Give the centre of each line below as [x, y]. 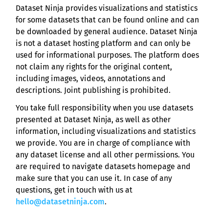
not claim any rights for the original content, [94, 67]
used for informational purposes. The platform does [107, 55]
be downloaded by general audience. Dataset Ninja [107, 32]
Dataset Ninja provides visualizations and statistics [107, 8]
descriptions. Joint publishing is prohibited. [93, 90]
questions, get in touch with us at [74, 190]
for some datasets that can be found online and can [107, 20]
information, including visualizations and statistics [106, 131]
